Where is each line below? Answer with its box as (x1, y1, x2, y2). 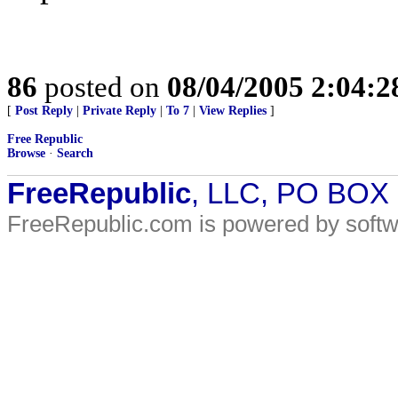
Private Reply (83, 104, 156, 117)
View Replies (199, 104, 267, 117)
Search (57, 147, 93, 160)
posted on (37, 70, 167, 103)
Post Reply (15, 104, 73, 117)
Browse (7, 147, 45, 160)
